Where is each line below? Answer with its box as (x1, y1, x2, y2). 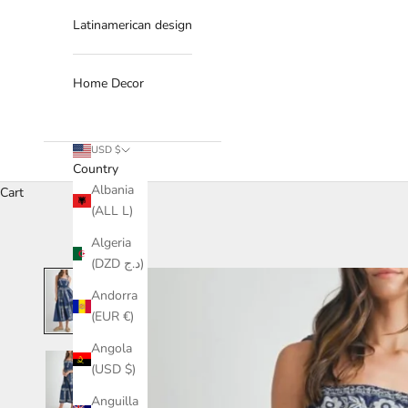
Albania (91, 181, 134, 199)
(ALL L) (91, 202, 133, 220)
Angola (91, 340, 132, 358)
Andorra (91, 287, 138, 305)
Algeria (91, 234, 131, 252)
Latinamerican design (73, 16, 192, 35)
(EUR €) (91, 308, 134, 326)
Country (73, 160, 118, 178)
